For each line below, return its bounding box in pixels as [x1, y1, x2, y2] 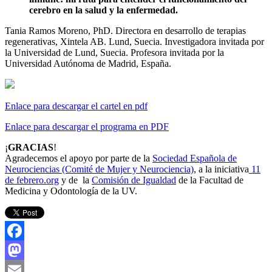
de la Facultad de [176, 174, 243, 185]
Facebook [5, 244, 42, 255]
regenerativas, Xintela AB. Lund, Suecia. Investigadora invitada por [5, 36, 264, 47]
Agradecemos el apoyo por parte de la [5, 152, 152, 163]
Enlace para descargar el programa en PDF [5, 121, 169, 132]
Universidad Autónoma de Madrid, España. [5, 58, 171, 69]
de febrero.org [5, 174, 59, 185]
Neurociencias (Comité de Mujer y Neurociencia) [5, 163, 194, 174]
